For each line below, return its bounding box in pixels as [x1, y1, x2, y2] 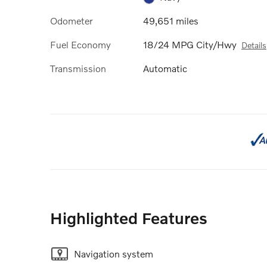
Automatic [143, 63, 187, 74]
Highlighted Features [50, 209, 207, 228]
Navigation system [74, 248, 153, 260]
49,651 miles [143, 14, 198, 26]
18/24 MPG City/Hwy [143, 39, 237, 51]
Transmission [50, 63, 106, 74]
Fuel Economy [50, 39, 111, 51]
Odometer [50, 14, 92, 26]
